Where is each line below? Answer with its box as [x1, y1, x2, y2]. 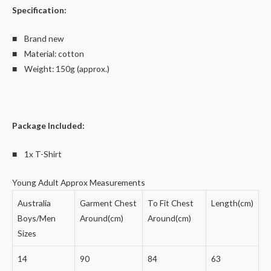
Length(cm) [211, 197, 253, 208]
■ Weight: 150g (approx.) [12, 64, 109, 74]
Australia [18, 197, 51, 208]
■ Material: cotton [12, 48, 84, 59]
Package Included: [12, 120, 85, 131]
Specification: [12, 5, 67, 16]
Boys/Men [18, 212, 56, 223]
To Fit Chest [148, 197, 194, 208]
